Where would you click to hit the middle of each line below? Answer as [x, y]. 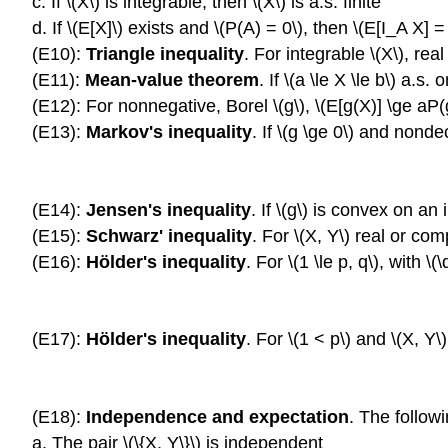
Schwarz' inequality [169, 235]
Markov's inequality [169, 131]
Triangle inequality [165, 53]
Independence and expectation [217, 416]
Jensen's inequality [168, 209]
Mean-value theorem [172, 79]
